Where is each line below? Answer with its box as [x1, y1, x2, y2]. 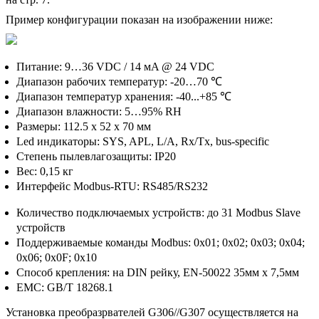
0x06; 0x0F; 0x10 [16, 251, 97, 263]
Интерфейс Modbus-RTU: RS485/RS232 [16, 179, 208, 192]
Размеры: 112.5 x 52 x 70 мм [16, 120, 151, 132]
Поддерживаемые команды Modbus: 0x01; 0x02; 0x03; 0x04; [16, 236, 305, 249]
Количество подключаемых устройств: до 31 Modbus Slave [16, 206, 300, 219]
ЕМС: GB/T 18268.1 [16, 281, 113, 293]
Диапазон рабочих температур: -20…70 [16, 75, 211, 88]
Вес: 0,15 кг [16, 164, 73, 177]
